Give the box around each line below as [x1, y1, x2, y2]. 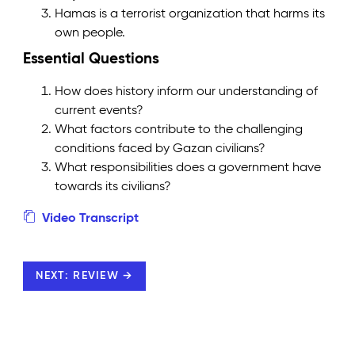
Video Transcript [39, 212, 139, 225]
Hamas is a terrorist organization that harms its [55, 7, 326, 21]
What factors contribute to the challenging [55, 123, 303, 136]
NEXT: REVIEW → [36, 269, 133, 281]
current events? [55, 104, 144, 117]
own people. [55, 26, 126, 40]
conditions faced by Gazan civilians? [55, 142, 266, 155]
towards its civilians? [55, 180, 172, 193]
